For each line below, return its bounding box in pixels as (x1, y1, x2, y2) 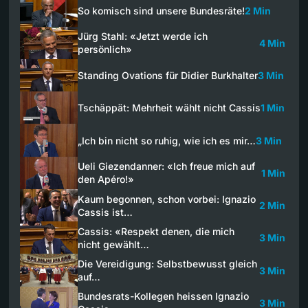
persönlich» (78, 43, 132, 56)
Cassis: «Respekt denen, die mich (78, 225, 234, 237)
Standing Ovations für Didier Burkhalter (78, 69, 258, 81)
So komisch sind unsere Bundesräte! (78, 4, 245, 16)
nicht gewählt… (78, 238, 149, 250)
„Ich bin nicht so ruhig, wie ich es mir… (78, 134, 256, 146)
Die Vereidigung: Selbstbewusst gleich (78, 258, 257, 269)
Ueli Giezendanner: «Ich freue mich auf (78, 160, 255, 173)
